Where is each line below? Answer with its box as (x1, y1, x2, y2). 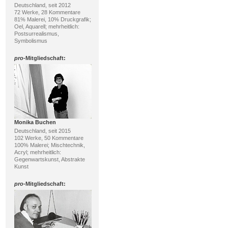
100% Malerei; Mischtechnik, (14, 142, 85, 148)
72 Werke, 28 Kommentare (14, 9, 80, 15)
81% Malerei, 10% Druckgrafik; (14, 16, 91, 22)
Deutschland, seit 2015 (14, 128, 71, 134)
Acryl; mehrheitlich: (14, 149, 61, 155)
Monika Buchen (14, 119, 56, 125)
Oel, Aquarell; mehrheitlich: (14, 23, 79, 30)
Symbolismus (14, 38, 47, 44)
